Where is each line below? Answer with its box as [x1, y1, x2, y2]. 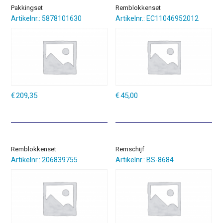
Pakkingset [11, 3, 43, 11]
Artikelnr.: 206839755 [11, 156, 78, 164]
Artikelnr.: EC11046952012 [115, 14, 199, 23]
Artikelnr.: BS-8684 [115, 156, 174, 164]
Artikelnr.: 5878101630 [11, 14, 82, 23]
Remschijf [115, 145, 145, 153]
